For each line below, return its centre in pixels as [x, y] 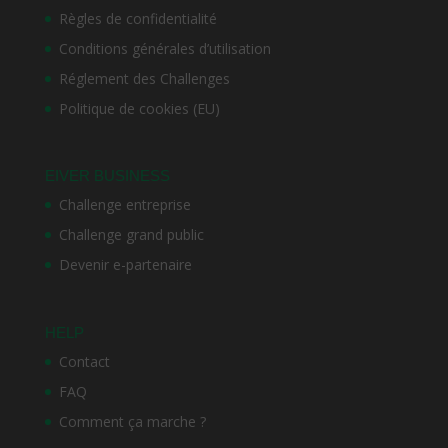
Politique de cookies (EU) [139, 109]
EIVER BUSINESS [107, 176]
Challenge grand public [131, 235]
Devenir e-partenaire [125, 265]
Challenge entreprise [124, 205]
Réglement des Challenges [144, 79]
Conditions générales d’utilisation [164, 49]
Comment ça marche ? [132, 421]
